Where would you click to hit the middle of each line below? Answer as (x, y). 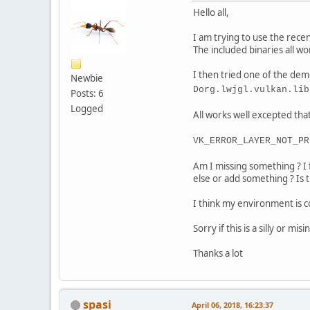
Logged (87, 108)
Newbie (87, 78)
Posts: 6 (87, 93)
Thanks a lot (218, 253)
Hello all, (211, 12)
